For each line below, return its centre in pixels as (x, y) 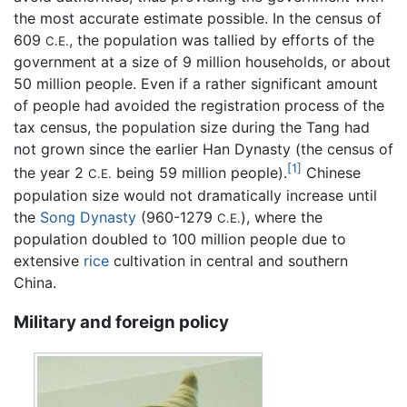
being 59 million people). (199, 173)
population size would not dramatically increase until (195, 195)
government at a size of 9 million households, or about (202, 62)
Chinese (331, 173)
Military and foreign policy (121, 323)
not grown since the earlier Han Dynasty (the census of (203, 149)
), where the (282, 217)
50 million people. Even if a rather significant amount (196, 84)
